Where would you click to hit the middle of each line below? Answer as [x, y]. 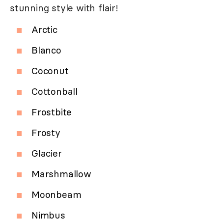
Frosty [46, 133]
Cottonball [55, 92]
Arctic [44, 30]
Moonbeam [56, 195]
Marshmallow [61, 174]
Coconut [50, 71]
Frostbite [52, 112]
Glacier [47, 153]
